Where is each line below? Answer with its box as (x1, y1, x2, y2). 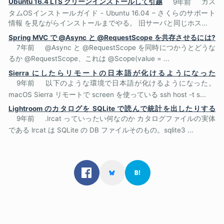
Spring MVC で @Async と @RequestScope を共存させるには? (8, 33, 215, 41)
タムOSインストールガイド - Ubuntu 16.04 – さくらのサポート (8, 9, 215, 17)
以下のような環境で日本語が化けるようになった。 (45, 79, 216, 87)
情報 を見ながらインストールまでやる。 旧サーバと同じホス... (8, 19, 207, 27)
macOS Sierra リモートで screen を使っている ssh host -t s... (8, 90, 206, 98)
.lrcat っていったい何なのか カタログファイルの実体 (45, 114, 216, 123)
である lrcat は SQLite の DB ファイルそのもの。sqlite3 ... (8, 125, 193, 134)
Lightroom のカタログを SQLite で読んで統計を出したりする (8, 104, 215, 113)
